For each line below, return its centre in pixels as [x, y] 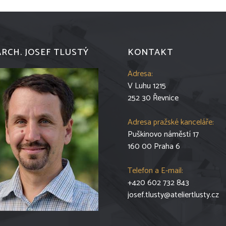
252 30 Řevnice [153, 98]
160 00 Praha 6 [154, 146]
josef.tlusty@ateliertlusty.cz [173, 195]
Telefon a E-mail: [155, 171]
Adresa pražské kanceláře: [171, 122]
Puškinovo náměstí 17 [163, 134]
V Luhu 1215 [147, 86]
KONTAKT [150, 52]
